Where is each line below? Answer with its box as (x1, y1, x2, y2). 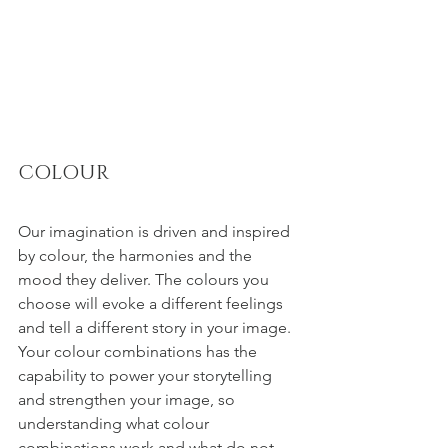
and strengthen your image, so (18, 390, 239, 410)
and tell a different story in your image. (18, 318, 295, 338)
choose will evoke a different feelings (18, 294, 287, 314)
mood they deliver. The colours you (18, 270, 273, 290)
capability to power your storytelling (18, 366, 276, 386)
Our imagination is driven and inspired (18, 222, 294, 242)
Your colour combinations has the (18, 342, 261, 362)
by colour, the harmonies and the (18, 246, 256, 266)
